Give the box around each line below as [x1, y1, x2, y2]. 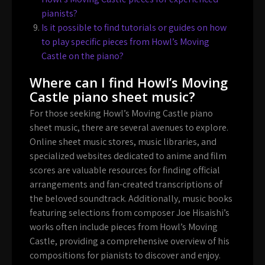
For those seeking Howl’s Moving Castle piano [30, 106, 213, 119]
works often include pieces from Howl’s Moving [30, 220, 218, 233]
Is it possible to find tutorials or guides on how [41, 21, 227, 34]
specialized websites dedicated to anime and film [30, 149, 227, 162]
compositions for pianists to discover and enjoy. [30, 248, 221, 261]
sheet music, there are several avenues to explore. [30, 121, 228, 134]
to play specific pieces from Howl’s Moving [41, 35, 209, 48]
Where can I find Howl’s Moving [30, 73, 228, 91]
